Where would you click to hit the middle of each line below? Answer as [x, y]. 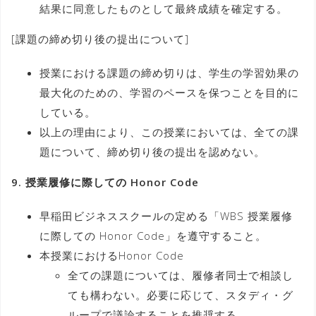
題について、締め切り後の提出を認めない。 [152, 151]
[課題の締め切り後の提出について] [100, 38]
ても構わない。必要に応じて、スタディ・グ [181, 294]
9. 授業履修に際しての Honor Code [105, 182]
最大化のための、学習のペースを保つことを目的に [169, 92]
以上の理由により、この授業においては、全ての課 [169, 132]
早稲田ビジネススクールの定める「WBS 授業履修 [166, 215]
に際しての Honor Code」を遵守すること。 [153, 235]
